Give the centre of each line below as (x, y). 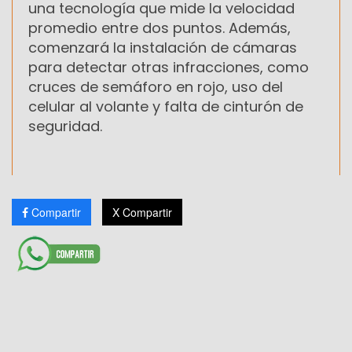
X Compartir (142, 212)
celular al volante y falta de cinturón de (166, 106)
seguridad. (65, 126)
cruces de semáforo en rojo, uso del (156, 86)
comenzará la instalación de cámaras (163, 47)
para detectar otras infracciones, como (169, 67)
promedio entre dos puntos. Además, (159, 27)
